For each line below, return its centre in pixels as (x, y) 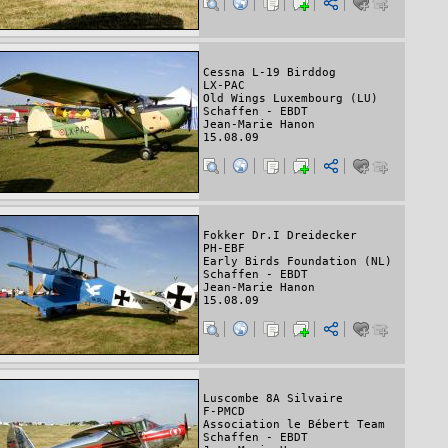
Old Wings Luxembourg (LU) (290, 99)
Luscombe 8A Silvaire (273, 399)
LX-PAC (224, 86)
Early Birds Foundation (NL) (297, 262)
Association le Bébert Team (294, 425)
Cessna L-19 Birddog (269, 73)
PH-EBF (224, 249)
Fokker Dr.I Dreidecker (280, 236)
